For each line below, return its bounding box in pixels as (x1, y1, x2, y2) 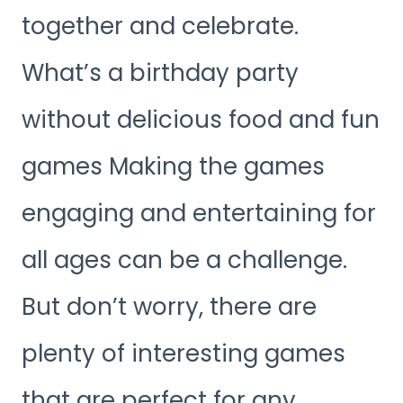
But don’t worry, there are (22, 290, 317, 323)
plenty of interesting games (22, 336, 345, 370)
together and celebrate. (22, 9, 299, 42)
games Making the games (22, 149, 325, 183)
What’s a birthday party (22, 56, 299, 89)
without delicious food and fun (22, 103, 380, 136)
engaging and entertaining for (22, 196, 376, 229)
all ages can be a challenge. (22, 243, 347, 276)
